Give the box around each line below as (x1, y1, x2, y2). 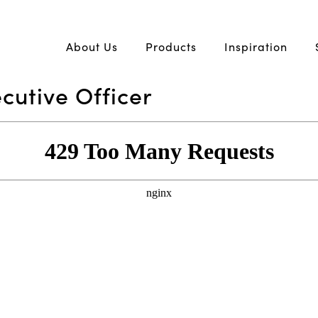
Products (146, 40, 197, 54)
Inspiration (224, 40, 287, 54)
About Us (66, 40, 118, 54)
